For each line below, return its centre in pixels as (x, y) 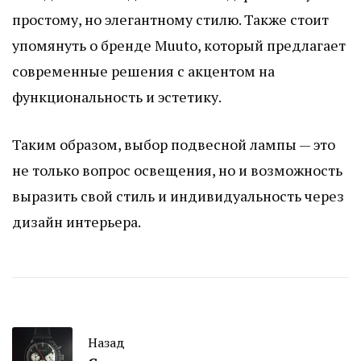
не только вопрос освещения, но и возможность (177, 170)
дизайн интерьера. (77, 221)
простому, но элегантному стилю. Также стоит (170, 19)
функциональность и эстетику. (117, 96)
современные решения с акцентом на (143, 71)
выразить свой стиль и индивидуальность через (178, 195)
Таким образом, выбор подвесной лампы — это (174, 144)
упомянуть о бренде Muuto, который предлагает (179, 45)
